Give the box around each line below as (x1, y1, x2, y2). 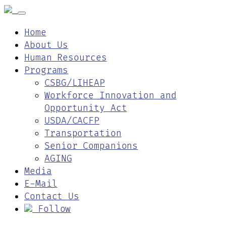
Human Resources (24, 52, 107, 63)
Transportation (44, 128, 122, 139)
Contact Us (24, 191, 79, 202)
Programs (24, 65, 69, 76)
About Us (24, 39, 69, 50)
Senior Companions (44, 140, 138, 151)
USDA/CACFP (44, 115, 99, 126)
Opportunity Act (44, 102, 127, 114)
